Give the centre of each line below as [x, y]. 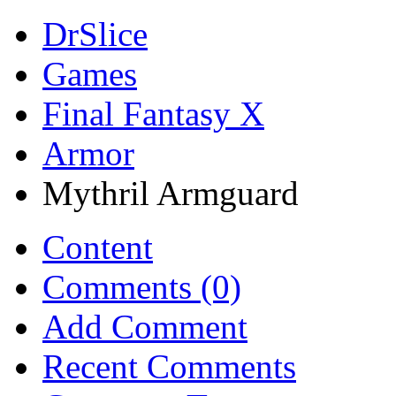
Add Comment [145, 327]
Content [98, 247]
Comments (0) [142, 287]
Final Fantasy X [153, 114]
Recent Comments [169, 366]
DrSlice [95, 34]
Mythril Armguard [171, 193]
